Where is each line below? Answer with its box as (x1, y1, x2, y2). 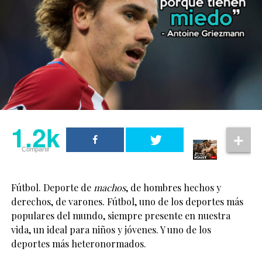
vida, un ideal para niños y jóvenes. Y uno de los (11, 223, 211, 236)
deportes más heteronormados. (11, 237, 146, 250)
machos (93, 181, 126, 194)
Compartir (21, 146, 50, 153)
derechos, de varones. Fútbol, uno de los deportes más (11, 195, 243, 208)
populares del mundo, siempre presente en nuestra (11, 209, 230, 222)
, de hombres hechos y (125, 181, 221, 194)
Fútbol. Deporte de (11, 181, 94, 194)
